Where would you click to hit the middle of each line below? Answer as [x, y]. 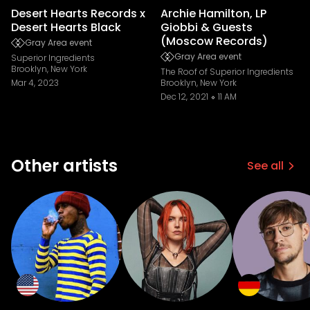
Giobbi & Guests [207, 27]
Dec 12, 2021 [184, 97]
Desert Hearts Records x [78, 13]
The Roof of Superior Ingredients [227, 72]
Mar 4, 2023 [35, 83]
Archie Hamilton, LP [213, 13]
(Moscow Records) [214, 41]
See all [265, 166]
